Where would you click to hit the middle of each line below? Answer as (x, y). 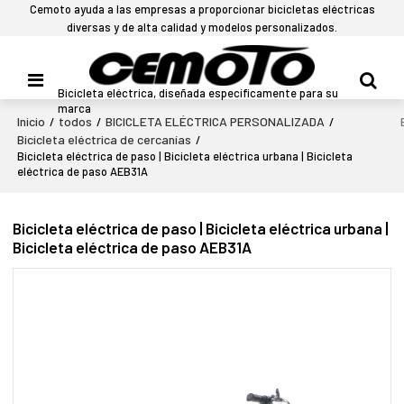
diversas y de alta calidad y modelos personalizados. (202, 27)
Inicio (32, 121)
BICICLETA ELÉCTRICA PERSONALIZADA (216, 121)
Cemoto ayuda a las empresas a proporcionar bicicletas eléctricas (202, 9)
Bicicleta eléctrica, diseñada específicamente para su (198, 92)
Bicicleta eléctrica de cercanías (105, 139)
